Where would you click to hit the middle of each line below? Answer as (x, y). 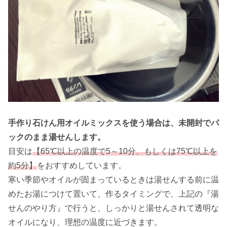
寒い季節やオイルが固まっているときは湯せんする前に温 (113, 180)
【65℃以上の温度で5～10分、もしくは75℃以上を (125, 152)
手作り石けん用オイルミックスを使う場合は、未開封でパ (113, 123)
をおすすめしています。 (82, 166)
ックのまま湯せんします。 (57, 137)
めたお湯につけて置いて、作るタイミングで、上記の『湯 (113, 194)
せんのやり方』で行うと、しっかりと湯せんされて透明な (113, 208)
